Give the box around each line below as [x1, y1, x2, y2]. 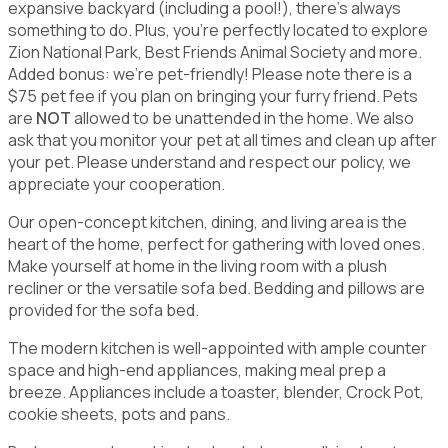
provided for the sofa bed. [8, 298, 199, 321]
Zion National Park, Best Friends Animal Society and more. [8, 40, 422, 63]
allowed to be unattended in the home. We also [71, 106, 414, 129]
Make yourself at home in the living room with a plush [8, 254, 387, 277]
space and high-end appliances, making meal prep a [8, 358, 386, 381]
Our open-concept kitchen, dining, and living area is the [8, 210, 407, 233]
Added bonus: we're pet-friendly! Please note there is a [8, 62, 412, 85]
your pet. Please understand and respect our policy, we [8, 150, 411, 173]
